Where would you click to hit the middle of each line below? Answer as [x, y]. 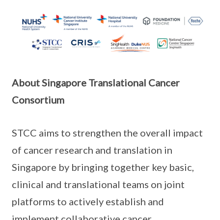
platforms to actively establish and [88, 202]
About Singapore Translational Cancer [96, 83]
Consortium [38, 100]
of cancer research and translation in [92, 150]
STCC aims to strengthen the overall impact [107, 133]
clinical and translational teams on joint [98, 184]
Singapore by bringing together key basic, [103, 167]
